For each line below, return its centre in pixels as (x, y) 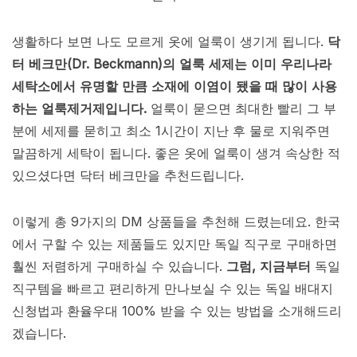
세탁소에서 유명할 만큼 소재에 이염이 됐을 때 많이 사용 (175, 86)
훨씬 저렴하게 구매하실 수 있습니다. (119, 267)
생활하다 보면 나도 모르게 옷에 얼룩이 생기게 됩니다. (170, 42)
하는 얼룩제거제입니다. (79, 109)
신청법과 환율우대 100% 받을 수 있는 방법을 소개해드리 (177, 311)
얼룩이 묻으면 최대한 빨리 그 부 (241, 109)
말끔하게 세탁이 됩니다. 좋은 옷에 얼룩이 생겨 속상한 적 (176, 153)
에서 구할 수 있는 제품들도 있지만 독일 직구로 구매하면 (175, 244)
